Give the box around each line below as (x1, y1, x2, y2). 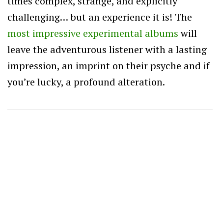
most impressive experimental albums (7, 26, 178, 40)
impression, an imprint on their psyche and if (7, 58, 210, 72)
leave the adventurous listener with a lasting (7, 42, 207, 56)
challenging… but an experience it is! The (7, 10, 192, 24)
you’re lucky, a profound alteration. (7, 75, 165, 88)
